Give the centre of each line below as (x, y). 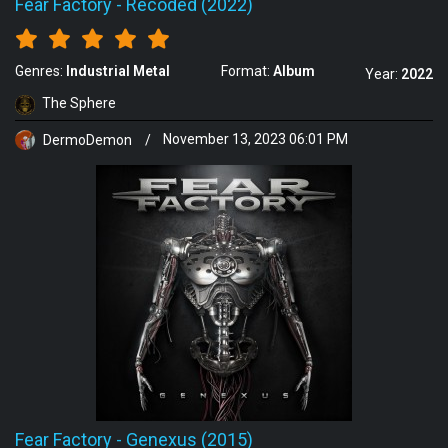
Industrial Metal (118, 71)
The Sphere (79, 103)
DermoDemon (87, 139)
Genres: (40, 71)
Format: (246, 71)
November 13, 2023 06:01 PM (255, 139)
